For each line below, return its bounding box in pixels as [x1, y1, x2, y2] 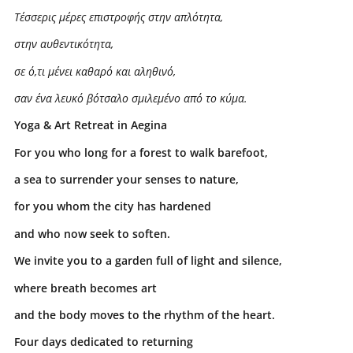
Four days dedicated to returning [13, 334, 193, 350]
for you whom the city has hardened [13, 199, 211, 214]
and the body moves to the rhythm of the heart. [13, 307, 275, 323]
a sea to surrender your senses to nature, [13, 172, 239, 188]
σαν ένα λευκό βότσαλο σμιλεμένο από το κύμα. [13, 90, 247, 106]
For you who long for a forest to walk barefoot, [13, 144, 268, 160]
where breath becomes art [13, 280, 157, 295]
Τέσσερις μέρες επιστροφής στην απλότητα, [13, 9, 223, 24]
